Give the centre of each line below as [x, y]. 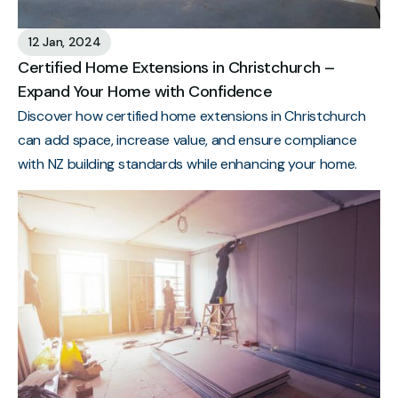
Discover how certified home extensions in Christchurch [192, 116]
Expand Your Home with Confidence [145, 92]
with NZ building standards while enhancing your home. [188, 164]
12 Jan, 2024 [65, 42]
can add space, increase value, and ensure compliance [187, 140]
